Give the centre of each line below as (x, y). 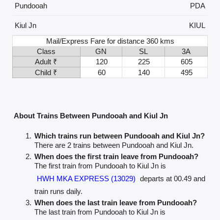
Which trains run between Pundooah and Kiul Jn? (119, 136)
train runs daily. (58, 192)
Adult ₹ (46, 61)
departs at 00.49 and (171, 179)
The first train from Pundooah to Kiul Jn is (100, 166)
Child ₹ (46, 72)
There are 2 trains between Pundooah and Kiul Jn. (114, 145)
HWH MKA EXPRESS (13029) (86, 179)
